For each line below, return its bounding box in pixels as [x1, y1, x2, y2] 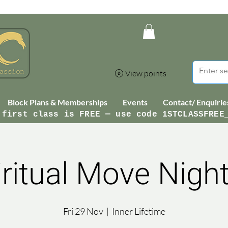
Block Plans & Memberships [7, 97, 107, 107]
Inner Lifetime [111, 205, 165, 217]
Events [122, 97, 148, 107]
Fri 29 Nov [63, 205, 103, 217]
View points [125, 68, 166, 78]
